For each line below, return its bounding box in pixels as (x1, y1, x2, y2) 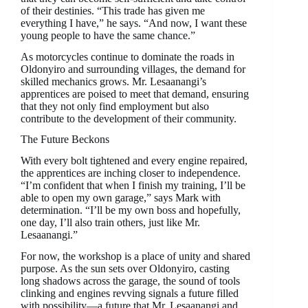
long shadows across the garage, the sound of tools (21, 274, 240, 287)
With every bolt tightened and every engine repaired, (21, 155, 247, 167)
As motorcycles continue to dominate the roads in (21, 50, 234, 63)
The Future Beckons (21, 133, 109, 146)
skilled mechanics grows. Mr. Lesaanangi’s (21, 75, 206, 87)
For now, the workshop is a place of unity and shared (21, 250, 250, 262)
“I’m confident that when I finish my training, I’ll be (21, 179, 245, 192)
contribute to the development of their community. (21, 112, 236, 124)
